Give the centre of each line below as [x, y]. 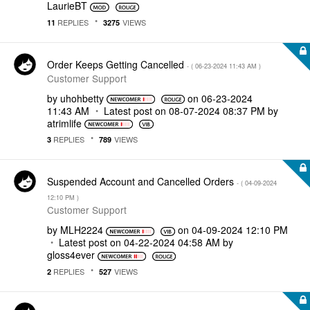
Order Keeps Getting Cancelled [117, 64]
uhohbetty [82, 98]
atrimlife [64, 123]
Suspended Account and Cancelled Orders [142, 181]
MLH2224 [82, 230]
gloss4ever [71, 255]
